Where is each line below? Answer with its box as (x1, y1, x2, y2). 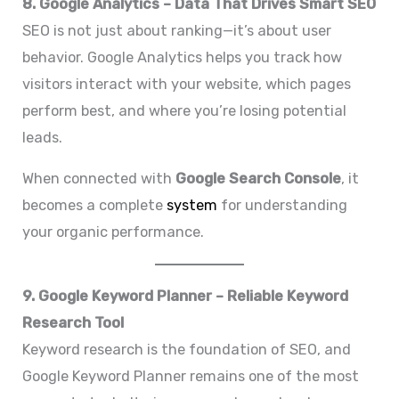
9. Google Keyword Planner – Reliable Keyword (22, 287, 349, 305)
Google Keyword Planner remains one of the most (22, 367, 360, 385)
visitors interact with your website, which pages (22, 75, 352, 93)
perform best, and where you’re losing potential (22, 102, 347, 119)
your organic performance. (22, 223, 205, 240)
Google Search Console (175, 169, 342, 187)
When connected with (22, 169, 176, 187)
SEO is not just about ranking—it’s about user (22, 21, 332, 39)
